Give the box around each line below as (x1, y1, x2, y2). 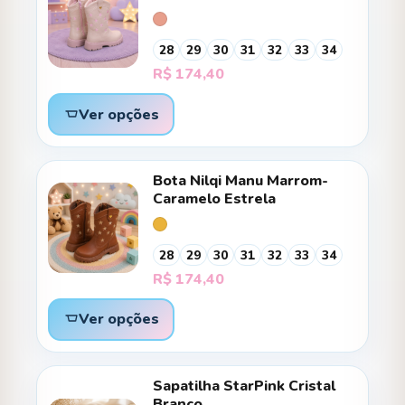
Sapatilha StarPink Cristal (153, 375, 335, 396)
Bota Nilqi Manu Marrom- (153, 171, 328, 192)
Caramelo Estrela (153, 189, 276, 210)
